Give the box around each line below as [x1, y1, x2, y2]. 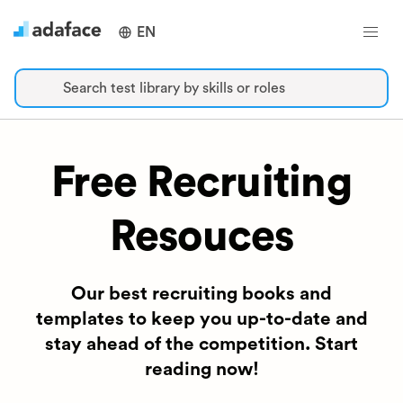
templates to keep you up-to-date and [35, 309, 368, 328]
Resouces [109, 215, 294, 258]
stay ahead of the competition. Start [45, 335, 358, 354]
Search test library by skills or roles [63, 81, 285, 95]
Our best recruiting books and [71, 284, 332, 303]
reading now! [144, 360, 259, 379]
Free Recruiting [51, 161, 352, 204]
